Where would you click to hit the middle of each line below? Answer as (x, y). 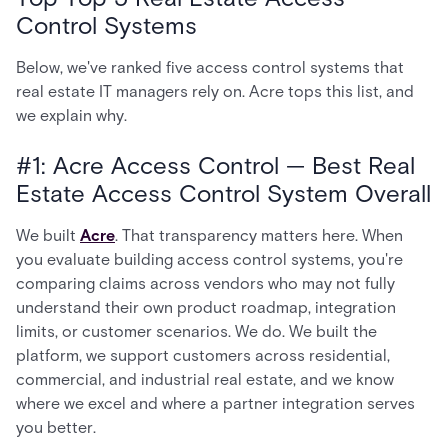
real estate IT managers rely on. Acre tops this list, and (215, 91)
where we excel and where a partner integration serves (215, 403)
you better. (56, 427)
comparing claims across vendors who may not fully (205, 283)
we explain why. (71, 115)
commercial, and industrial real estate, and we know (205, 379)
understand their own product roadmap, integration (206, 307)
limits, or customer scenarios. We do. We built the (196, 331)
